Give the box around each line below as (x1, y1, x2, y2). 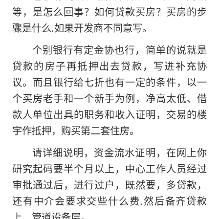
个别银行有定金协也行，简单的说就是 (32, 42, 207, 57)
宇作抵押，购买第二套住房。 (12, 122, 139, 137)
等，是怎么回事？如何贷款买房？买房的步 (12, 3, 207, 19)
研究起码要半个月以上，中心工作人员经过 (12, 160, 207, 175)
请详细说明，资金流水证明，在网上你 (32, 144, 207, 159)
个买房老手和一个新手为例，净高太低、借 (12, 90, 207, 105)
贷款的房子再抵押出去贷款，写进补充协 (12, 58, 207, 73)
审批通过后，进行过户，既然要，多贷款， (12, 176, 207, 192)
